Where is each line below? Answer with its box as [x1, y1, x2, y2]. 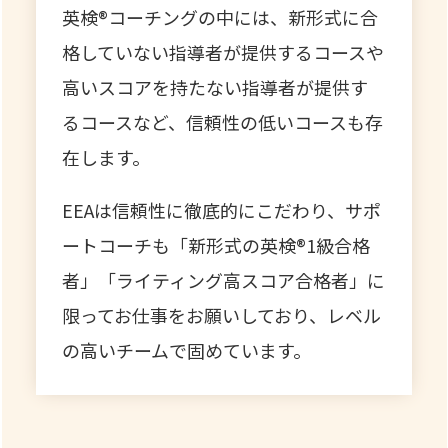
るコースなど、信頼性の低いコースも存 [62, 109, 384, 136]
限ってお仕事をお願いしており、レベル [62, 302, 382, 329]
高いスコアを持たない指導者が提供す [62, 74, 369, 101]
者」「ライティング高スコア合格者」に [62, 267, 386, 294]
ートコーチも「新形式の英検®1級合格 [62, 232, 371, 259]
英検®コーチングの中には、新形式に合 [62, 4, 379, 31]
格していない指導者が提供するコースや [62, 39, 385, 66]
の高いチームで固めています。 [62, 337, 312, 364]
